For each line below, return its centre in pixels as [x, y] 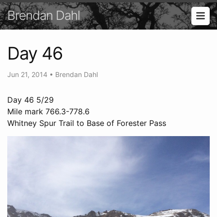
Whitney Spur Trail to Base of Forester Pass [87, 123]
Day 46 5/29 [31, 100]
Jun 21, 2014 [28, 74]
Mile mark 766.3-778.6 [48, 111]
